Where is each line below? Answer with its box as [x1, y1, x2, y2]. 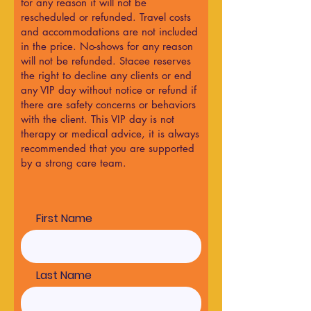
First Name [36, 210, 92, 227]
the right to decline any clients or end [21, 69, 192, 83]
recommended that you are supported [21, 142, 194, 155]
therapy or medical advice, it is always [21, 127, 199, 141]
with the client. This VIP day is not [21, 112, 174, 126]
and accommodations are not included [21, 25, 198, 39]
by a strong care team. [21, 156, 130, 170]
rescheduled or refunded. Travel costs [21, 10, 191, 24]
